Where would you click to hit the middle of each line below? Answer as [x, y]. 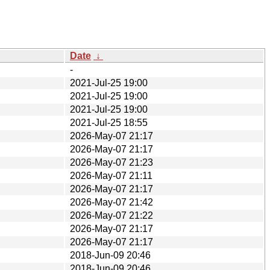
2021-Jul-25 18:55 [109, 122]
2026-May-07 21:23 [111, 162]
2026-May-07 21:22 [111, 215]
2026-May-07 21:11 [111, 175]
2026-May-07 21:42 [111, 202]
